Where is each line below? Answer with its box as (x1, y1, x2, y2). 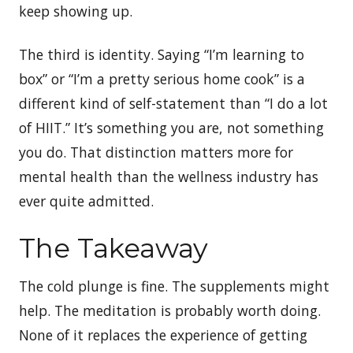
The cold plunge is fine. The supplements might (19, 276, 329, 295)
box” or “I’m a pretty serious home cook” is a (19, 69, 305, 88)
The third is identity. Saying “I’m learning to (19, 44, 304, 64)
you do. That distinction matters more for (19, 142, 293, 162)
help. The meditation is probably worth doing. (19, 300, 321, 320)
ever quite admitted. (19, 191, 158, 210)
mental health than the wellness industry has (19, 166, 318, 186)
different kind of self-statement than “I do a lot (19, 93, 328, 113)
